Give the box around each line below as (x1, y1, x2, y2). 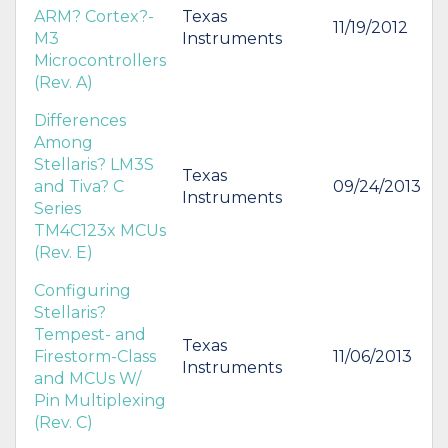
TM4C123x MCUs (34, 220, 166, 240)
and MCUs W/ (34, 368, 141, 388)
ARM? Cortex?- (34, 6, 154, 26)
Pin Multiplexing (34, 390, 166, 410)
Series (34, 198, 81, 218)
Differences (34, 110, 126, 130)
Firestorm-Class (34, 346, 156, 366)
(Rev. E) (34, 242, 93, 262)
